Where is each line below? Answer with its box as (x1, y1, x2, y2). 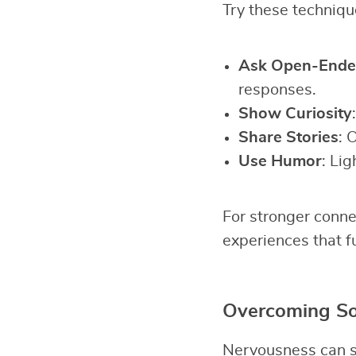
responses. (238, 82, 316, 98)
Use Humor (238, 153, 322, 169)
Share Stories (238, 130, 339, 145)
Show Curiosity (238, 106, 352, 122)
